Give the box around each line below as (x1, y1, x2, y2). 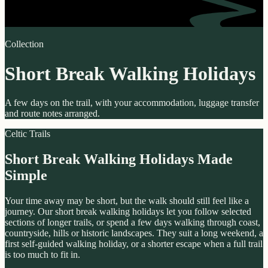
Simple (5, 167, 47, 183)
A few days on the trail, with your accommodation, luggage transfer (5, 97, 259, 108)
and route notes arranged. (5, 108, 100, 118)
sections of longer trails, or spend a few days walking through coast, (5, 217, 260, 227)
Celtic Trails (5, 128, 50, 139)
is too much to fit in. (5, 249, 80, 260)
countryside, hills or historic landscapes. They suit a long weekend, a (5, 227, 263, 238)
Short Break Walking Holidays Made (5, 151, 233, 167)
